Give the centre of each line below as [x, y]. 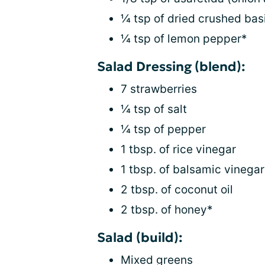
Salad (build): [140, 238]
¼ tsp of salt [154, 109]
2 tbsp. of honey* [167, 210]
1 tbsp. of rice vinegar [178, 150]
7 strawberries [159, 89]
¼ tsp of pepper [163, 130]
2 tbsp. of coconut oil [177, 190]
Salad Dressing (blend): [171, 67]
